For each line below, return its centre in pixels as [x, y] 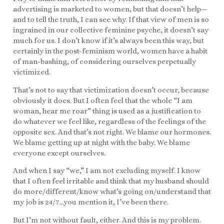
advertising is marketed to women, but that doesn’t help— [110, 9]
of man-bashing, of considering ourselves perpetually [104, 62]
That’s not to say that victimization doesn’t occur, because [111, 90]
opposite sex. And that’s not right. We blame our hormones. [112, 132]
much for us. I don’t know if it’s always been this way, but [108, 41]
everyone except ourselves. [59, 153]
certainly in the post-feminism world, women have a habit [110, 51]
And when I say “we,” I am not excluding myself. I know [107, 171]
